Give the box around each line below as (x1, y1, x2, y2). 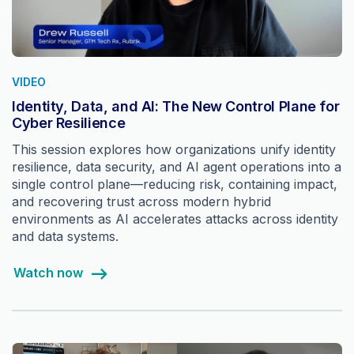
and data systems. (12, 228, 119, 245)
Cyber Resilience (12, 115, 126, 132)
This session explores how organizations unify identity (12, 141, 336, 158)
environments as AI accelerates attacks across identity (12, 211, 338, 228)
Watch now (13, 265, 83, 281)
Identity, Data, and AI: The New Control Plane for (12, 98, 340, 115)
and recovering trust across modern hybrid (12, 194, 271, 210)
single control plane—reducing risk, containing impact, (12, 176, 337, 193)
